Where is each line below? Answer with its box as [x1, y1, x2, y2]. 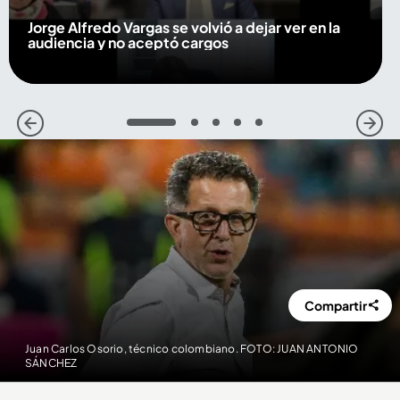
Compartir [304, 296, 368, 313]
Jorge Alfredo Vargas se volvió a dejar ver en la [27, 17, 340, 37]
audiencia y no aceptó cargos [27, 32, 229, 52]
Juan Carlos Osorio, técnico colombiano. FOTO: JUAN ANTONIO [24, 342, 359, 355]
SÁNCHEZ [24, 356, 78, 370]
